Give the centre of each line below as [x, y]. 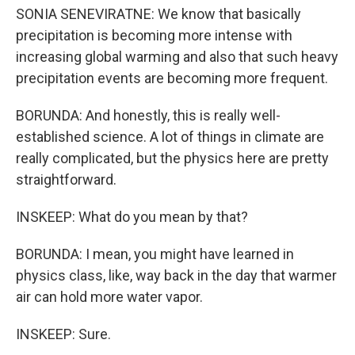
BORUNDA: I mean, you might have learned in [155, 254]
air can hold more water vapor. [109, 296]
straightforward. [66, 179]
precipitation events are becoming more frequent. [172, 78]
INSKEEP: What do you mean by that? [132, 216]
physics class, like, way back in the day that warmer [176, 275]
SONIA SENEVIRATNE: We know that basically [158, 13]
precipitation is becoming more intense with [154, 35]
